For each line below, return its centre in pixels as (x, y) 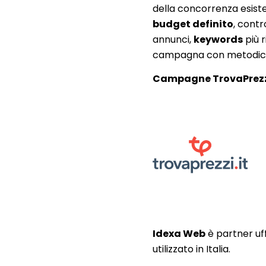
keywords (218, 40)
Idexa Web (179, 233)
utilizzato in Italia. (192, 249)
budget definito (193, 24)
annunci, (173, 40)
